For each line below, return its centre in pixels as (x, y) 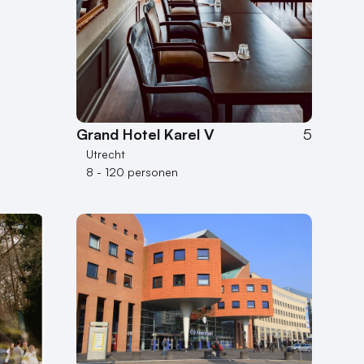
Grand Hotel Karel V (145, 134)
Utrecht (106, 154)
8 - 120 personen (132, 172)
